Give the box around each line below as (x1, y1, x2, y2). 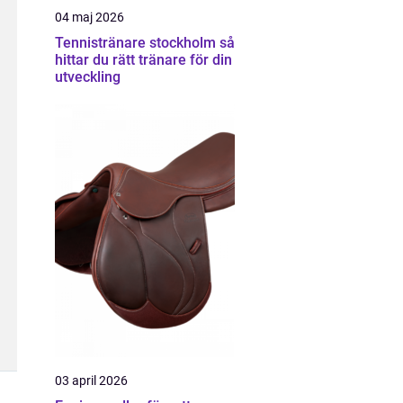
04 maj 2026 (55, 10, 124, 24)
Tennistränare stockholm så (55, 34, 219, 51)
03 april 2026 (55, 373, 128, 388)
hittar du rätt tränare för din (55, 51, 232, 68)
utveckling (55, 68, 121, 85)
